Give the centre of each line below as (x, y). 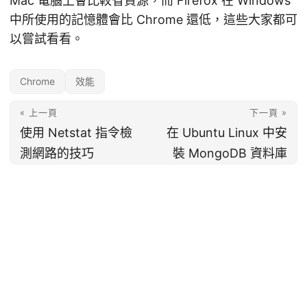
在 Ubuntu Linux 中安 (227, 132)
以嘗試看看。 (47, 38)
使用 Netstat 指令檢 (76, 132)
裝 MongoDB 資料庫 (230, 153)
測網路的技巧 (57, 153)
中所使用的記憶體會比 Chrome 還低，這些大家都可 (153, 19)
